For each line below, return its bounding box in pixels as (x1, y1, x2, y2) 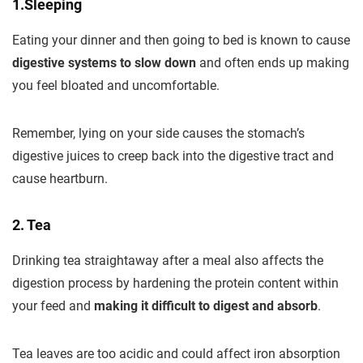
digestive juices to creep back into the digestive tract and (12, 148, 334, 164)
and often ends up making (196, 55, 349, 70)
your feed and (12, 298, 91, 314)
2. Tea (12, 216, 51, 233)
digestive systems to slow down (12, 55, 196, 70)
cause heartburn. (12, 171, 108, 186)
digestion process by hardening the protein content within (12, 275, 339, 291)
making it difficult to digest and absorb (91, 298, 318, 314)
